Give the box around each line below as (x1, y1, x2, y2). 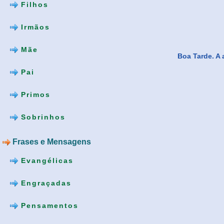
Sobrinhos (18, 112, 65, 121)
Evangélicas (18, 156, 73, 164)
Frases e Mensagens (10, 137, 91, 146)
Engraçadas (18, 178, 71, 187)
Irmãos (18, 22, 50, 31)
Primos (18, 90, 50, 98)
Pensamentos (18, 201, 78, 209)
